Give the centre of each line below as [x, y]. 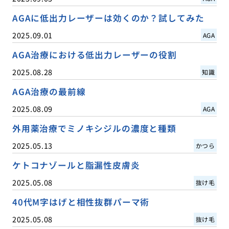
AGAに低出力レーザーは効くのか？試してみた [108, 18]
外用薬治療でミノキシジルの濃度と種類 [94, 128]
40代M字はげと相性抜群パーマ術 [81, 202]
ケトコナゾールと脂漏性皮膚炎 [76, 165]
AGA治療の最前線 [49, 91]
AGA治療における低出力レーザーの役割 [94, 54]
